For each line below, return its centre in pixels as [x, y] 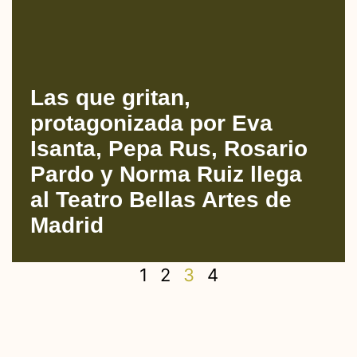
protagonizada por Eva [151, 124]
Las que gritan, [110, 98]
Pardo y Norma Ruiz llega [166, 175]
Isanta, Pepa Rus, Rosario [169, 149]
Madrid [67, 226]
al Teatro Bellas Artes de [161, 200]
